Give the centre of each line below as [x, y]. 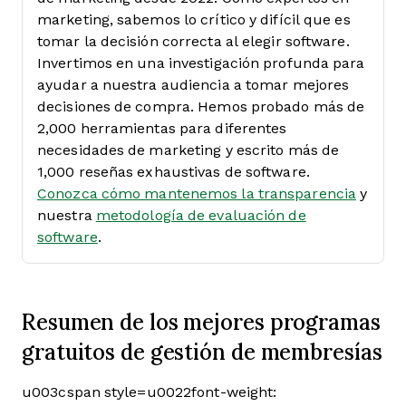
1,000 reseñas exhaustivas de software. [174, 172]
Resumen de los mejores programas [201, 322]
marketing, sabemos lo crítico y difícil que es [194, 19]
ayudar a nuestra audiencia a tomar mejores [193, 85]
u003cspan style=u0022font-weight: [150, 392]
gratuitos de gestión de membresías [202, 352]
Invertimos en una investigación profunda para [201, 63]
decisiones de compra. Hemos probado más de [201, 106]
